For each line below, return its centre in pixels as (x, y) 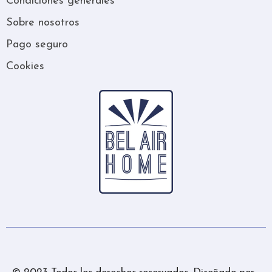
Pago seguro (37, 44)
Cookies (25, 66)
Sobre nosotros (43, 22)
